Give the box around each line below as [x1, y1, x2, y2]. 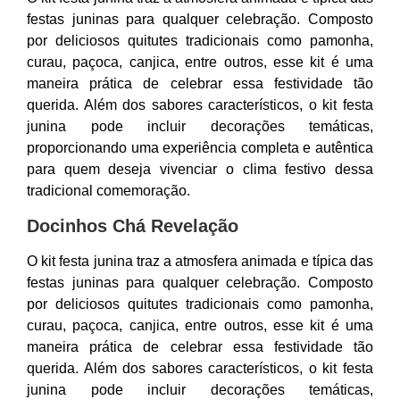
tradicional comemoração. [27, 183, 190, 198]
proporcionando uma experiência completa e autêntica [27, 140, 373, 155]
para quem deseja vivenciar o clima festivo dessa [27, 162, 373, 177]
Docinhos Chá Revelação [27, 216, 238, 236]
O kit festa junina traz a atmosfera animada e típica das [27, 254, 373, 269]
